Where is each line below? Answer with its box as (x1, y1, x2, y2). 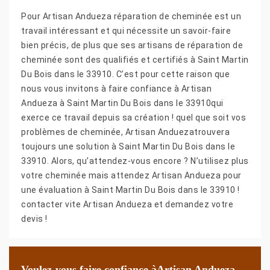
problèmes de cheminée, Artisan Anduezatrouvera (21, 127, 230, 137)
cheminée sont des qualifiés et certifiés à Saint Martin (21, 54, 249, 64)
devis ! (21, 213, 48, 224)
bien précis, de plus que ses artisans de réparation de (21, 40, 243, 50)
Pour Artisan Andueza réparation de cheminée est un (21, 11, 241, 21)
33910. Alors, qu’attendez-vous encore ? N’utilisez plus (21, 155, 249, 166)
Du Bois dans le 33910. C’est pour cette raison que (21, 69, 230, 79)
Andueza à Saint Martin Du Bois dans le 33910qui (21, 98, 224, 108)
